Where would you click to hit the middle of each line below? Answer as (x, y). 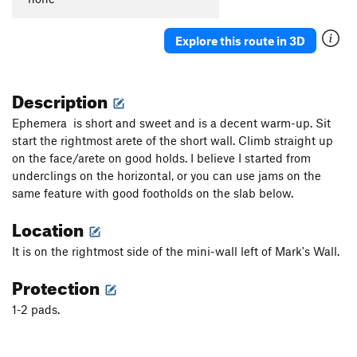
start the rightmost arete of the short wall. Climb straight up (173, 141)
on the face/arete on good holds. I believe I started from (161, 158)
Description (61, 99)
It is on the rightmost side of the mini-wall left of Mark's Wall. (176, 251)
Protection (57, 285)
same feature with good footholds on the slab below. (153, 193)
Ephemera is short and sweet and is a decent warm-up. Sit (171, 123)
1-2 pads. (36, 310)
